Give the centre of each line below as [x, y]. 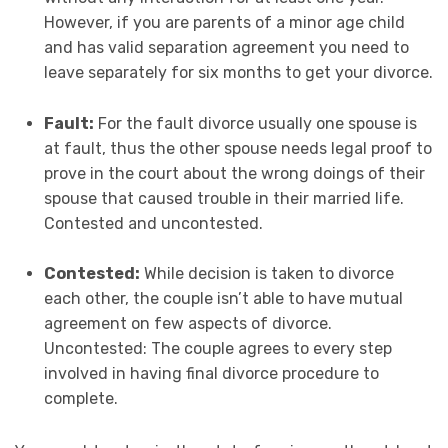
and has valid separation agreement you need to [226, 48]
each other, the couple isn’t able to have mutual [223, 299]
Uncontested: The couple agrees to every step [217, 349]
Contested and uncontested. [153, 223]
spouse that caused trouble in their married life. [223, 198]
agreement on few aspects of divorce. [187, 324]
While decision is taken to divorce [266, 274]
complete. [80, 399]
